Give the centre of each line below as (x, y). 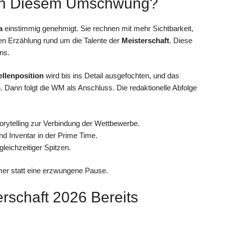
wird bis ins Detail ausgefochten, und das (111, 76)
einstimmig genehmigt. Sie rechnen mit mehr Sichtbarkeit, (98, 28)
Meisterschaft (145, 40)
